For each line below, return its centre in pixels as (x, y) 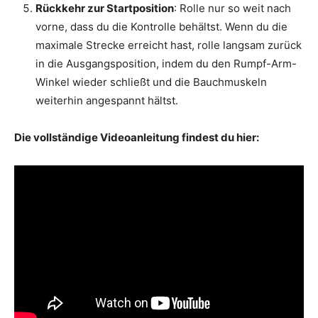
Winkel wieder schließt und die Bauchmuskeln (151, 82)
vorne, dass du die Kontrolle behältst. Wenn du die (161, 27)
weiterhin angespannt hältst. (107, 101)
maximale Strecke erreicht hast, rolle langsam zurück (169, 45)
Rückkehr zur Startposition (105, 9)
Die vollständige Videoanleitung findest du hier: (137, 138)
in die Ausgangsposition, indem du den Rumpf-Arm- (166, 64)
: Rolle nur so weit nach (232, 9)
